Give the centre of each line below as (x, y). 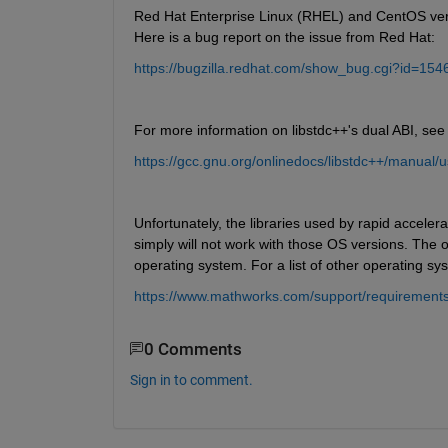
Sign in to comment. (191, 380)
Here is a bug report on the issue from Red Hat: (284, 36)
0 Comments (192, 349)
